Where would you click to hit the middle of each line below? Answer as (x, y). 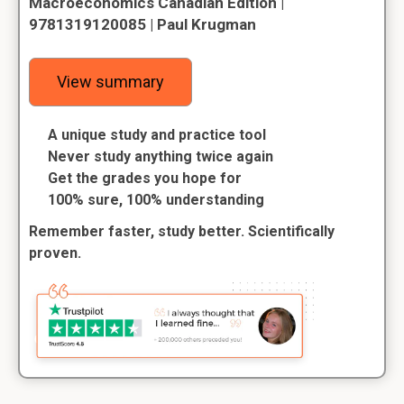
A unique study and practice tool (157, 135)
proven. (55, 253)
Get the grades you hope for (145, 178)
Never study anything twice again (161, 156)
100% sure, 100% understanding (156, 200)
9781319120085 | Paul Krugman (142, 24)
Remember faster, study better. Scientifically (182, 231)
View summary (110, 82)
